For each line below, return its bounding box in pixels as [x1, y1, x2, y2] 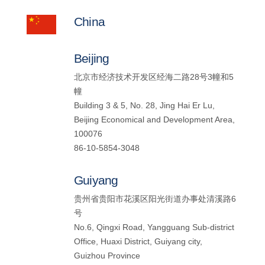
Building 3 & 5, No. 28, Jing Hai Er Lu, [73, 101, 215, 111]
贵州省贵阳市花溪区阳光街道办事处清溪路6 [73, 195, 236, 204]
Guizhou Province [73, 251, 140, 261]
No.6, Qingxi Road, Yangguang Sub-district [73, 223, 234, 232]
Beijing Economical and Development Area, [73, 115, 235, 125]
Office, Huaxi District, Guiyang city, [73, 237, 202, 247]
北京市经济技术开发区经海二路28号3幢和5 [73, 73, 234, 82]
